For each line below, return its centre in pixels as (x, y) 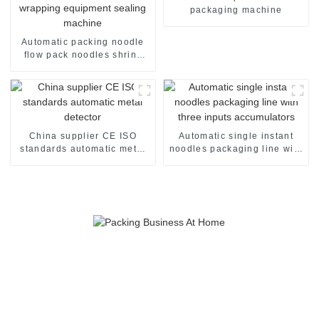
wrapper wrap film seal (83, 67)
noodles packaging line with (236, 148)
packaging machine (236, 10)
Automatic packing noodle (83, 42)
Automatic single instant (236, 136)
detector (83, 161)
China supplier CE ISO (83, 136)
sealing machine (83, 93)
